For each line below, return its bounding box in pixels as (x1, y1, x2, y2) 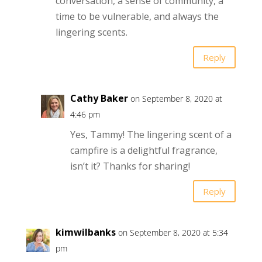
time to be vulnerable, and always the (55, 10, 219, 23)
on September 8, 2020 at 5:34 (118, 227, 228, 239)
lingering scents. (55, 26, 127, 39)
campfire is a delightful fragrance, (70, 144, 218, 157)
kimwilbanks (55, 226, 116, 239)
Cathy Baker (70, 92, 128, 105)
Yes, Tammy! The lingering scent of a (70, 128, 232, 142)
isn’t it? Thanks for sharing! (70, 160, 190, 173)
